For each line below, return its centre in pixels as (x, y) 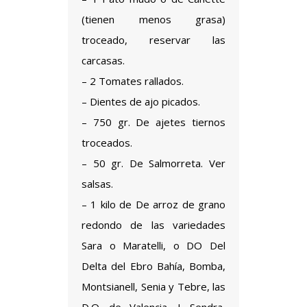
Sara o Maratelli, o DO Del (153, 245)
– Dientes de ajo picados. (141, 101)
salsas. (97, 184)
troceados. (107, 143)
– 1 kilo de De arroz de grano (153, 204)
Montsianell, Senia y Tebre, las (153, 286)
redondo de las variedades (153, 225)
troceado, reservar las (153, 40)
